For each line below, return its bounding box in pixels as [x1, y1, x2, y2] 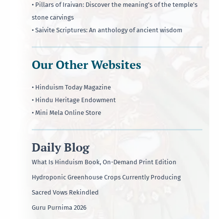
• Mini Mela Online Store [32, 109, 101, 117]
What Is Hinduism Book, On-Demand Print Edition [32, 158, 176, 166]
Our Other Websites [32, 56, 141, 72]
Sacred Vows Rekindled [32, 188, 99, 196]
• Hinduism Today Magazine [32, 84, 111, 91]
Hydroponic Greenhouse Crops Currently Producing [32, 173, 181, 181]
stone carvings [32, 13, 74, 21]
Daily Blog [32, 139, 89, 155]
